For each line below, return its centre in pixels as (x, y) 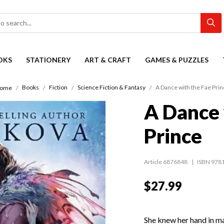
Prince (173, 136)
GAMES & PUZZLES (177, 60)
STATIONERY (48, 60)
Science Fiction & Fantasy (111, 87)
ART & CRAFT (108, 60)
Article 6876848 (166, 162)
